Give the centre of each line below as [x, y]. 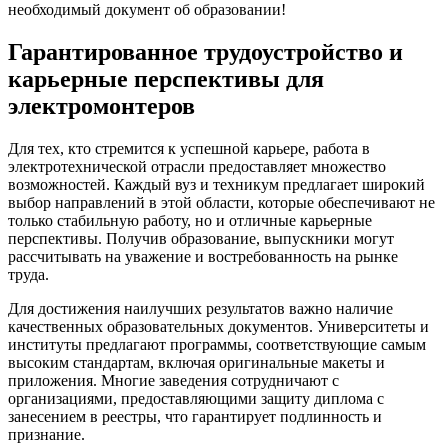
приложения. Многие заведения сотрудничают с [173, 380]
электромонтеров [101, 105]
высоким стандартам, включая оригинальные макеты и [196, 362]
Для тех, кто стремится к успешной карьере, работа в [189, 148]
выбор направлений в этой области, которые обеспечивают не [221, 202]
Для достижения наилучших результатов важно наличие [200, 308]
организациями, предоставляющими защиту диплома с [196, 398]
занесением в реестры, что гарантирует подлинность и [195, 416]
